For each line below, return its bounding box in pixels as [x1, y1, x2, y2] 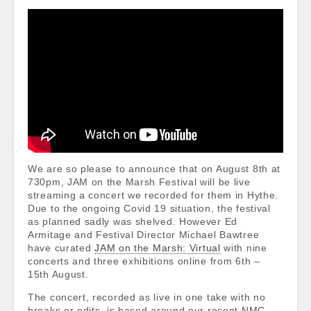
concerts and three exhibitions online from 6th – [28, 255, 260, 267]
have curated [28, 242, 95, 253]
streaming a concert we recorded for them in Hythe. [28, 190, 279, 201]
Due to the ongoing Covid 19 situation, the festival [28, 203, 271, 214]
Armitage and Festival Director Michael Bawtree [28, 229, 260, 240]
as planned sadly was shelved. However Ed [28, 216, 237, 227]
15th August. [28, 269, 89, 280]
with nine [220, 242, 267, 253]
